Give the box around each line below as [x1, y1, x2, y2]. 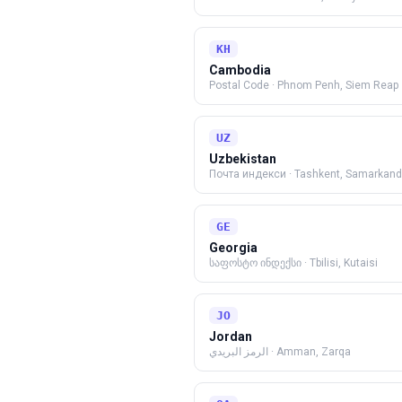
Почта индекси [209, 168, 286, 180]
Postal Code [209, 79, 269, 92]
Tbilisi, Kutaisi [310, 257, 378, 269]
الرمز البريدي [209, 345, 268, 358]
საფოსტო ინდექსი [209, 257, 301, 269]
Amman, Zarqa [276, 345, 351, 358]
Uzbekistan [209, 152, 276, 166]
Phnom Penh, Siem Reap [277, 79, 398, 92]
